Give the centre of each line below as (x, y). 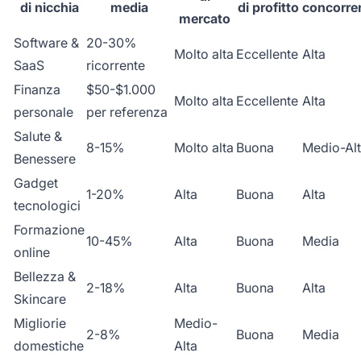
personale (44, 112)
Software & (46, 42)
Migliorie (40, 323)
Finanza (37, 89)
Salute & (38, 136)
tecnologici (47, 205)
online (32, 252)
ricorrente (116, 65)
